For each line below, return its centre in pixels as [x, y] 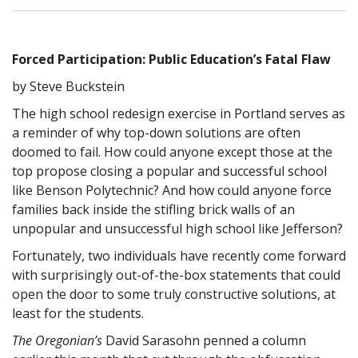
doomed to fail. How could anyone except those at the [172, 151]
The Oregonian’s [57, 340]
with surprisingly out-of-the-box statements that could [176, 274]
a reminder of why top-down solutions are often [156, 132]
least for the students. [78, 313]
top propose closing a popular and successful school [169, 171]
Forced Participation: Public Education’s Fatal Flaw [171, 59]
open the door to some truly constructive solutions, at [174, 294]
